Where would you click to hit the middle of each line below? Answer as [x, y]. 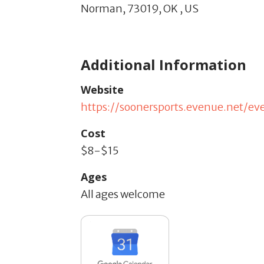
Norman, [103, 8]
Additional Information [164, 64]
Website [102, 89]
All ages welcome [123, 194]
